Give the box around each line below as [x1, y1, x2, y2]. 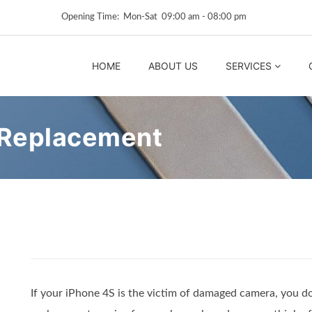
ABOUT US [148, 59, 198, 72]
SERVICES [226, 59, 272, 72]
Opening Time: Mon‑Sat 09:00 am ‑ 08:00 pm [61, 13, 251, 22]
